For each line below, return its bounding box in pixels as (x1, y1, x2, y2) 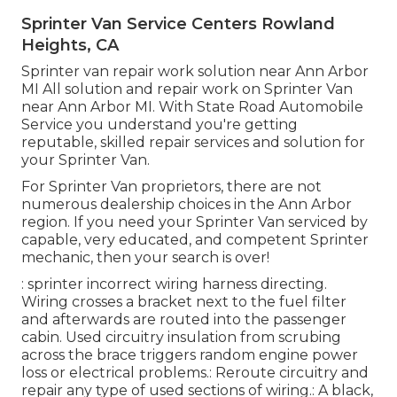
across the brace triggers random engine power (21, 346, 358, 364)
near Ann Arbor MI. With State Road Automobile (21, 98, 363, 116)
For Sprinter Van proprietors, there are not (21, 178, 322, 196)
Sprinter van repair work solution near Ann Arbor (21, 63, 369, 81)
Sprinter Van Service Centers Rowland (21, 14, 335, 35)
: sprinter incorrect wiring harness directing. (21, 276, 327, 293)
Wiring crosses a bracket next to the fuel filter (21, 293, 346, 311)
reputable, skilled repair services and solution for (21, 134, 365, 152)
